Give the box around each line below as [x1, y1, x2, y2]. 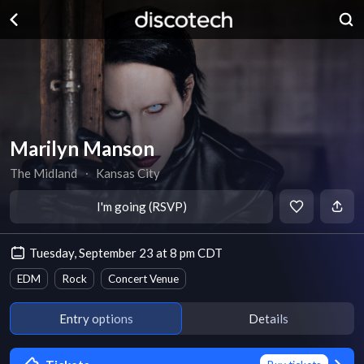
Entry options [58, 310, 133, 326]
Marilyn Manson [10, 136, 154, 160]
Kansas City [96, 166, 161, 180]
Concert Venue [108, 272, 179, 285]
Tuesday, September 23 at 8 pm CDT [29, 245, 223, 260]
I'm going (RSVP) [96, 199, 187, 214]
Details [248, 310, 288, 326]
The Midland [10, 166, 77, 180]
